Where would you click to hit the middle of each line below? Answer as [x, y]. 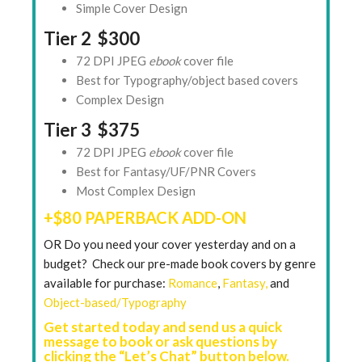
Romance [193, 283]
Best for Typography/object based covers [187, 80]
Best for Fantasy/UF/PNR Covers [166, 172]
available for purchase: [106, 283]
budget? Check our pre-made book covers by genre [180, 264]
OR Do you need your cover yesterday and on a [170, 244]
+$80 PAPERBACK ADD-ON [145, 218]
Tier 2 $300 [92, 39]
